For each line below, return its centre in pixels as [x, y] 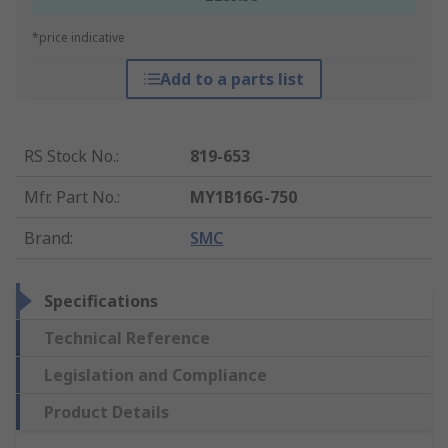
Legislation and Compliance [155, 375]
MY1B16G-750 [244, 197]
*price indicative [78, 38]
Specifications [101, 301]
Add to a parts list [231, 79]
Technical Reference [127, 338]
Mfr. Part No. [70, 197]
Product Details [106, 412]
